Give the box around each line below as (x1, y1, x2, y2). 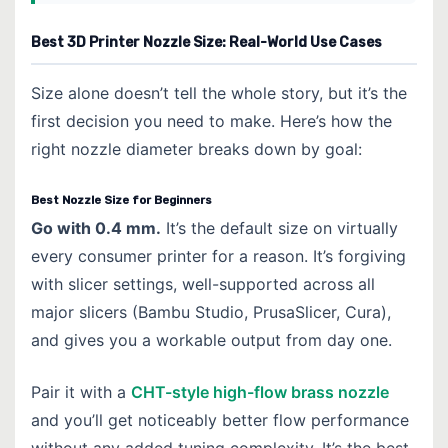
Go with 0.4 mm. (31, 217, 161, 238)
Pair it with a (31, 381, 131, 402)
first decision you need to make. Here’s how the (31, 110, 392, 131)
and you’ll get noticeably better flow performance (31, 409, 409, 430)
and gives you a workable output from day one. (31, 329, 392, 350)
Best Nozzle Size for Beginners (31, 192, 212, 207)
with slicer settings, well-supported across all (31, 273, 375, 294)
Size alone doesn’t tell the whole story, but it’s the (31, 82, 407, 103)
